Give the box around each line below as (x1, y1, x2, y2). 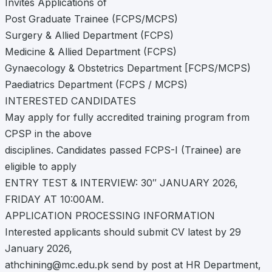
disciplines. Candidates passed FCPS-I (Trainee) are (5, 144, 241, 157)
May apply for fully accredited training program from (5, 111, 250, 124)
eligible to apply (5, 160, 76, 173)
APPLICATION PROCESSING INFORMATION (5, 209, 215, 222)
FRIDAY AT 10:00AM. (5, 193, 104, 206)
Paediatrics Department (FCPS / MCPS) (5, 78, 188, 91)
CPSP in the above (5, 127, 92, 140)
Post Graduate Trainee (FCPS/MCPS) (5, 13, 178, 25)
